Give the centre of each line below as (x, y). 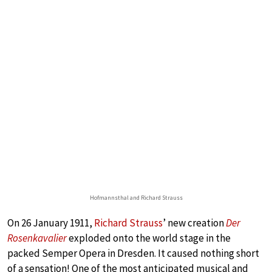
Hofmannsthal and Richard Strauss (136, 197)
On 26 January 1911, (51, 223)
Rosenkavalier (37, 238)
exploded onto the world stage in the (149, 238)
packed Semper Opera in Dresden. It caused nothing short (133, 253)
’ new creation (194, 223)
